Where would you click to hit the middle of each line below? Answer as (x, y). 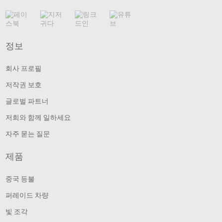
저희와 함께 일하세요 (38, 117)
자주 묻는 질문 (28, 134)
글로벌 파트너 (27, 101)
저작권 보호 (24, 84)
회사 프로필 (24, 68)
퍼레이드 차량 (27, 195)
